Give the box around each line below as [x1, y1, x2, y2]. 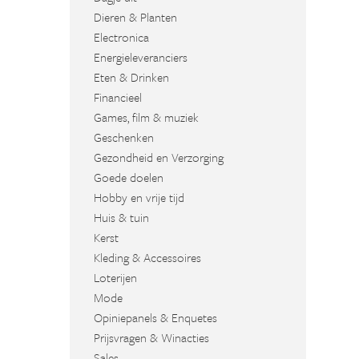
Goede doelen [94, 168, 163, 186]
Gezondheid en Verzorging [94, 148, 224, 166]
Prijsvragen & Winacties [94, 329, 209, 346]
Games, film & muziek [94, 108, 199, 126]
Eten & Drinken [94, 68, 169, 86]
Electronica [94, 28, 149, 46]
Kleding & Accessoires [94, 248, 201, 266]
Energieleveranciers [94, 48, 188, 66]
